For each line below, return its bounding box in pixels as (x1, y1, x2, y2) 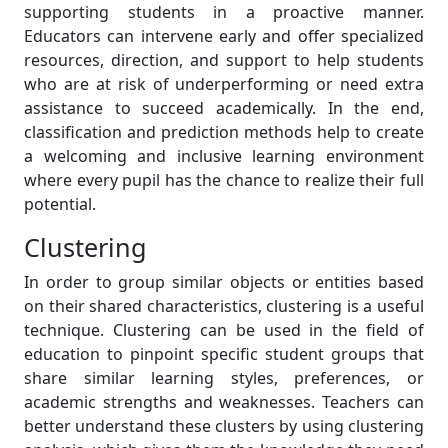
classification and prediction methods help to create (24, 121, 424, 143)
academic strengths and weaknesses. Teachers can (24, 391, 424, 413)
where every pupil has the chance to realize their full (24, 169, 424, 191)
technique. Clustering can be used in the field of (24, 319, 424, 341)
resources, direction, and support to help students (24, 49, 424, 71)
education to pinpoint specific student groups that (24, 343, 424, 365)
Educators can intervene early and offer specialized (24, 25, 424, 47)
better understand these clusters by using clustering (24, 415, 424, 437)
